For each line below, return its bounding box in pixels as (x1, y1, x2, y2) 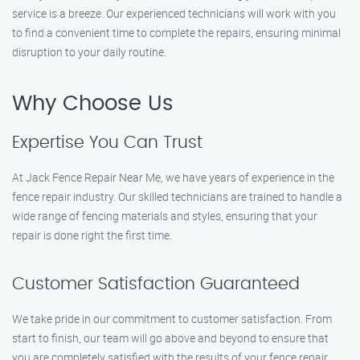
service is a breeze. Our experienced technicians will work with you (12, 6, 336, 21)
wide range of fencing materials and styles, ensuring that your (12, 208, 317, 223)
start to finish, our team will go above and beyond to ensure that (12, 330, 329, 346)
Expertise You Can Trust (12, 134, 202, 151)
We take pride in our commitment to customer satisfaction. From (12, 311, 332, 326)
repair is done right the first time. (12, 227, 172, 243)
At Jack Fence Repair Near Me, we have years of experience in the (12, 170, 334, 185)
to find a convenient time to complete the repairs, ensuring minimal (12, 25, 341, 40)
